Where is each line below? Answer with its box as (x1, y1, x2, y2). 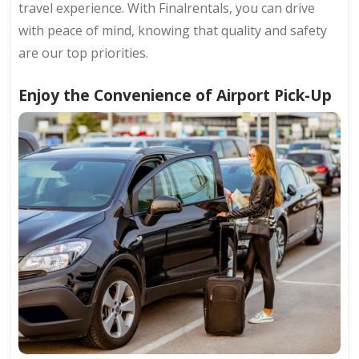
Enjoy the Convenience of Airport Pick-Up (18, 83, 332, 106)
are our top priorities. (18, 43, 148, 62)
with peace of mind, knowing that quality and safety (18, 21, 327, 39)
